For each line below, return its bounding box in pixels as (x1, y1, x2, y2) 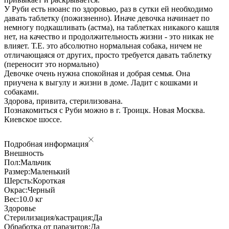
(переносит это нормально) (4, 59, 99, 68)
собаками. (4, 87, 39, 96)
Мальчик (20, 157, 51, 167)
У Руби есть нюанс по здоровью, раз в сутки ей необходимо (4, 4, 213, 13)
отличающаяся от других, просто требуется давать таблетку (4, 50, 212, 59)
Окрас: (4, 185, 28, 194)
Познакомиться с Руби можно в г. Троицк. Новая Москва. (4, 105, 205, 114)
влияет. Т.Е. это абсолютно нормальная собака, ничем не (4, 41, 202, 50)
